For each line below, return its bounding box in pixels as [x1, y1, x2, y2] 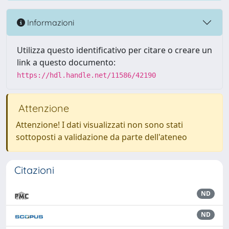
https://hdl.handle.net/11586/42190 [17, 71, 156, 79]
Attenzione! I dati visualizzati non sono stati [16, 119, 183, 130]
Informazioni [25, 17, 74, 28]
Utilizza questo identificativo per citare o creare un [17, 44, 212, 56]
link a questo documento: [17, 57, 116, 68]
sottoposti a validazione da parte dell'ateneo [16, 131, 187, 143]
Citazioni [14, 164, 54, 176]
